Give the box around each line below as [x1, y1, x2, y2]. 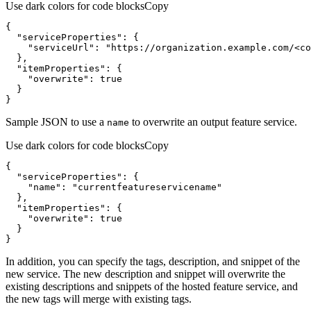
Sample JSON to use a [6, 115, 107, 128]
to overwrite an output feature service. [129, 115, 297, 128]
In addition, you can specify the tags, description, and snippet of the [6, 255, 300, 267]
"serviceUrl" [28, 42, 94, 53]
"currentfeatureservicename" [72, 181, 222, 192]
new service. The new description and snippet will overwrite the [6, 267, 285, 280]
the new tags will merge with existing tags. [6, 292, 192, 305]
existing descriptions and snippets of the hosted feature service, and [6, 280, 298, 292]
